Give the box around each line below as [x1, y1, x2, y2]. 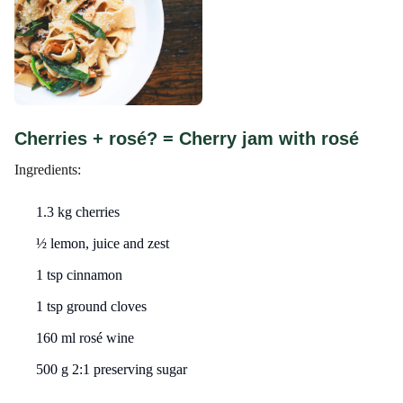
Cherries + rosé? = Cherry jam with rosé [14, 128, 359, 148]
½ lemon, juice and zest [36, 235, 169, 251]
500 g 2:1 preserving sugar [36, 361, 187, 377]
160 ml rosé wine [36, 329, 134, 345]
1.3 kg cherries [36, 203, 120, 219]
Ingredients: [14, 161, 81, 177]
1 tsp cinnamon [36, 266, 122, 282]
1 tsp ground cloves [36, 298, 147, 314]
